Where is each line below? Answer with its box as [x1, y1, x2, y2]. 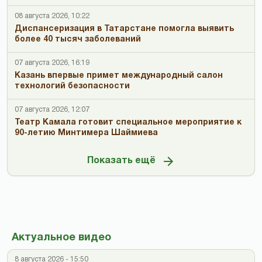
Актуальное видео [12, 233, 111, 243]
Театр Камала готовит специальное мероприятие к [15, 119, 242, 127]
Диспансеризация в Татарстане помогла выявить [15, 25, 234, 33]
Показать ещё [87, 156, 156, 165]
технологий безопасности [15, 82, 130, 91]
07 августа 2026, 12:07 [15, 106, 89, 113]
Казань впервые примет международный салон [15, 72, 223, 80]
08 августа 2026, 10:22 [15, 13, 89, 20]
